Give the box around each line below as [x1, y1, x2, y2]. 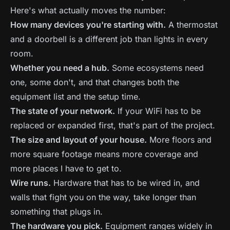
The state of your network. [10, 106, 115, 116]
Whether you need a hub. [10, 63, 109, 73]
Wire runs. [10, 178, 51, 188]
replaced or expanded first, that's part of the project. [10, 120, 215, 130]
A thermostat [166, 20, 218, 30]
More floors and [147, 135, 212, 145]
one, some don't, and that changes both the [10, 77, 179, 87]
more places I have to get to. [10, 163, 122, 174]
